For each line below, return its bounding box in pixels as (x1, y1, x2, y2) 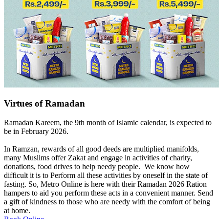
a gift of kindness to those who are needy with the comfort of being (4, 197, 210, 206)
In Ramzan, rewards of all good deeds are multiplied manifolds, (4, 145, 199, 153)
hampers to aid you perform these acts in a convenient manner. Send (4, 189, 213, 197)
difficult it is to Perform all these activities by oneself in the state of (4, 171, 208, 180)
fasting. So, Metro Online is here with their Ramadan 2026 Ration (4, 180, 207, 189)
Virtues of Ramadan (4, 98, 85, 109)
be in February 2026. (4, 127, 68, 136)
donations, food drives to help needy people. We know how (4, 162, 190, 171)
